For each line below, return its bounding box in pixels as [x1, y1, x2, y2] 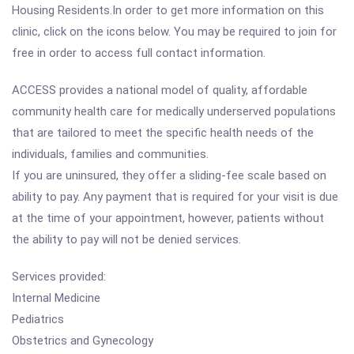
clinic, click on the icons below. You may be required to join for [12, 24, 337, 39]
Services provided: [12, 269, 106, 284]
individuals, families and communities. [12, 147, 209, 161]
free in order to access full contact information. [12, 46, 265, 60]
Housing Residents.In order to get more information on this [12, 3, 324, 17]
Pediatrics [12, 312, 64, 326]
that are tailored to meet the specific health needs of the [12, 126, 314, 140]
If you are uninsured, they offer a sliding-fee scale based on [12, 168, 326, 183]
